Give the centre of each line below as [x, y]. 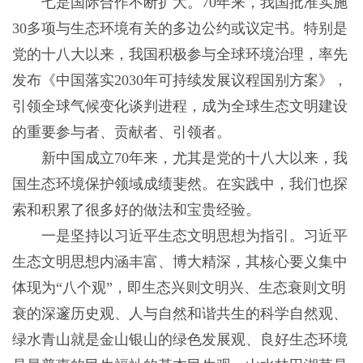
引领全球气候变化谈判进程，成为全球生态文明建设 [179, 107]
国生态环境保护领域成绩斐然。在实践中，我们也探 [179, 184]
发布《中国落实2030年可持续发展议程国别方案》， [179, 81]
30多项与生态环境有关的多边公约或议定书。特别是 [179, 29]
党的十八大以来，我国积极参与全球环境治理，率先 [179, 55]
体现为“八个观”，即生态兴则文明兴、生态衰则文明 [179, 288]
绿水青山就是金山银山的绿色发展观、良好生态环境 [179, 340]
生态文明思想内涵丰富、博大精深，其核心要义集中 [179, 262]
